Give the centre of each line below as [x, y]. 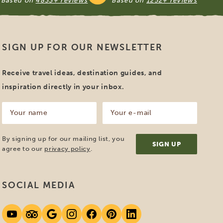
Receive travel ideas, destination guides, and [82, 73]
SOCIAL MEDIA [39, 185]
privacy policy [67, 149]
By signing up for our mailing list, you [63, 139]
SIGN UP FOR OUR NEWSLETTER [82, 47]
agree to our [23, 149]
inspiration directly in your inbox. [63, 87]
